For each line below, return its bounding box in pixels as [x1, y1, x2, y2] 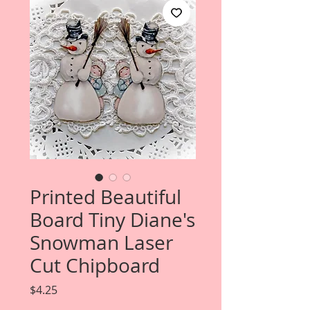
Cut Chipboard [30, 253, 160, 278]
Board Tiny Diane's [30, 207, 195, 232]
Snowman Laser [30, 230, 173, 255]
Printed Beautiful [30, 184, 181, 210]
